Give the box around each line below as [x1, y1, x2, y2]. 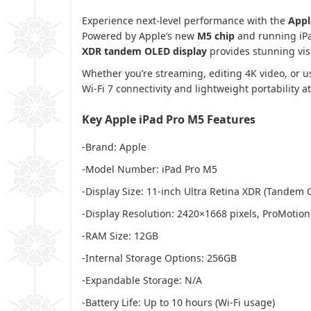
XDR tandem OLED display [82, 44, 207, 58]
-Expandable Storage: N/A [82, 273, 202, 287]
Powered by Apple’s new [82, 28, 197, 42]
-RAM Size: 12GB [82, 228, 158, 242]
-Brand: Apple [82, 140, 146, 153]
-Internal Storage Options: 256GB [82, 251, 237, 264]
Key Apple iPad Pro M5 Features [82, 111, 255, 127]
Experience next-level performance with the [82, 13, 288, 27]
